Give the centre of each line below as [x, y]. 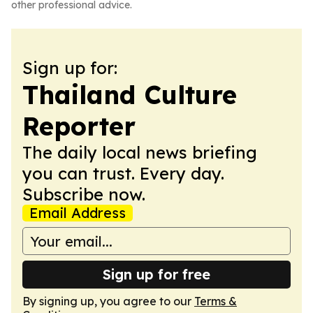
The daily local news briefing [140, 152]
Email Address [78, 213]
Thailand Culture [130, 95]
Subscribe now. [84, 194]
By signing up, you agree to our [108, 301]
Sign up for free [156, 274]
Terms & [216, 301]
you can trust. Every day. [123, 173]
